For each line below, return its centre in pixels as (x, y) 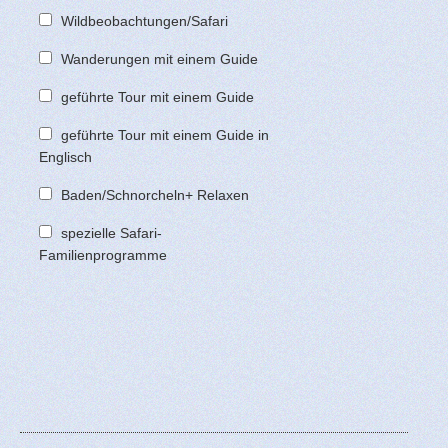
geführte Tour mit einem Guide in (165, 134)
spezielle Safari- (111, 232)
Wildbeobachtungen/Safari (144, 20)
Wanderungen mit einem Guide (159, 58)
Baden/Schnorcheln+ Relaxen (155, 194)
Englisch (65, 156)
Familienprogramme (103, 254)
